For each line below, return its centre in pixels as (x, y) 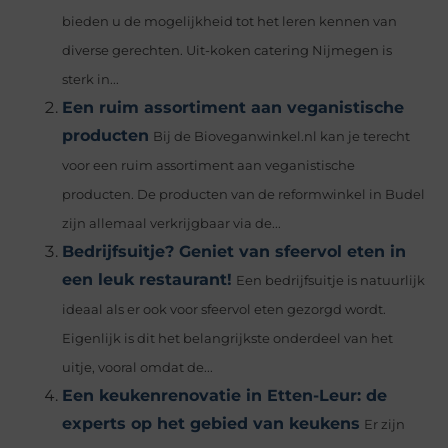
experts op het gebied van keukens (211, 424)
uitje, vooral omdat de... (138, 368)
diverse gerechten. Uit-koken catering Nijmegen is (227, 51)
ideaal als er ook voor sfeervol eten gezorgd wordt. (224, 310)
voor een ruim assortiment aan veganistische (209, 166)
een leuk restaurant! (147, 280)
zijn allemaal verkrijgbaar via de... (172, 224)
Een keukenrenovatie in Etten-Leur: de (225, 396)
